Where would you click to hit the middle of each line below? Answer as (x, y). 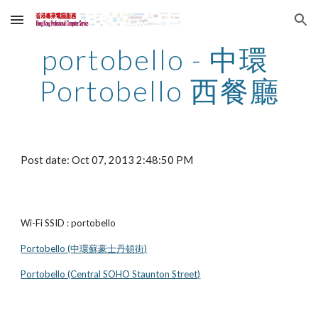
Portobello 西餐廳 (159, 91)
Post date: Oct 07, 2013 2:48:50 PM (107, 160)
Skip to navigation (262, 26)
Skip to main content (62, 26)
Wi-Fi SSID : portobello (68, 223)
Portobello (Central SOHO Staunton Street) (111, 274)
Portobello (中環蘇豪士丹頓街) (84, 248)
